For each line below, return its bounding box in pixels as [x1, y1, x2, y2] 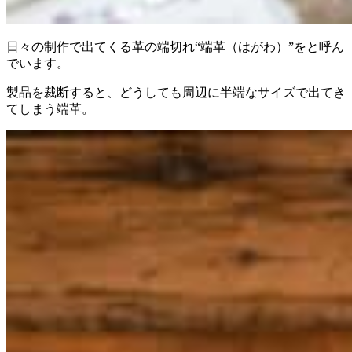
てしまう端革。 [6, 102, 94, 116]
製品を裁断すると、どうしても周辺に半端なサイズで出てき [6, 86, 346, 100]
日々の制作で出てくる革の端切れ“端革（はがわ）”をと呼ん [6, 40, 344, 54]
